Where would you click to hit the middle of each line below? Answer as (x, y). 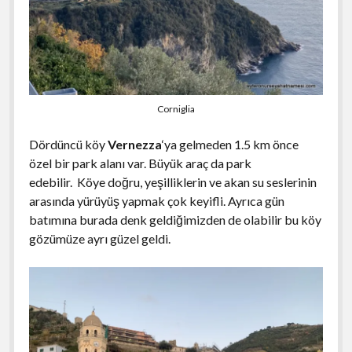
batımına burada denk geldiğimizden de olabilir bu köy (175, 220)
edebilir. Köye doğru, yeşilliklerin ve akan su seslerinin (172, 182)
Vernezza (134, 145)
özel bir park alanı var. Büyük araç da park (140, 163)
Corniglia (176, 109)
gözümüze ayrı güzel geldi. (99, 239)
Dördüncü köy (68, 145)
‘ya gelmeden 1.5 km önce (230, 145)
